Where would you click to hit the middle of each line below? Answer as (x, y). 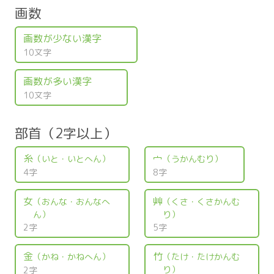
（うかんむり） (192, 158)
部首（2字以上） (66, 133)
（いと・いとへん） (71, 158)
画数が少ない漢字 (62, 38)
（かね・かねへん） (71, 256)
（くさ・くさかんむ (201, 201)
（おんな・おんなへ (71, 201)
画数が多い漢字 (57, 81)
